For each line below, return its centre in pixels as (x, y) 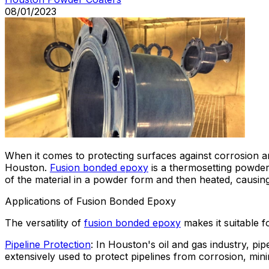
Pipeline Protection (48, 244)
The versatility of (44, 222)
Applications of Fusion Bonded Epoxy (90, 201)
